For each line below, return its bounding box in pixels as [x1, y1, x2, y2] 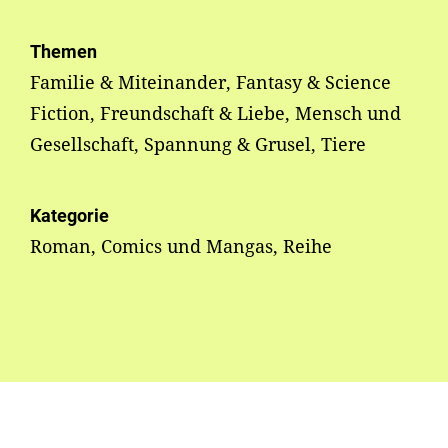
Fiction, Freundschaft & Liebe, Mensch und [30, 101, 401, 126]
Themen [30, 41, 97, 63]
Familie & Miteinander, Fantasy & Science [30, 70, 391, 95]
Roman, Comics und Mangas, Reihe [30, 234, 332, 259]
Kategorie [30, 205, 109, 227]
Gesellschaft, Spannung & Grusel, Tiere [30, 132, 366, 157]
